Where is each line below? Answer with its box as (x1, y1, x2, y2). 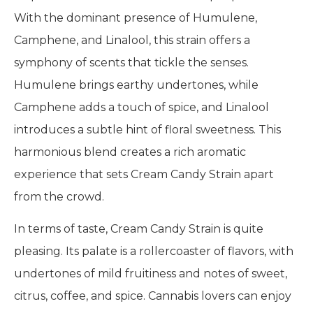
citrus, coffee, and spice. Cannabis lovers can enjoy (14, 289, 291, 303)
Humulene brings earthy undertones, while (14, 78, 259, 92)
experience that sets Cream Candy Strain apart (14, 167, 274, 181)
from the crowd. (14, 189, 104, 203)
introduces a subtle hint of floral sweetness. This (14, 122, 281, 136)
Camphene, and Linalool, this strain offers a (14, 33, 250, 47)
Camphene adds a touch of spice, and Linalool (14, 100, 269, 114)
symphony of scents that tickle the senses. (14, 55, 249, 69)
